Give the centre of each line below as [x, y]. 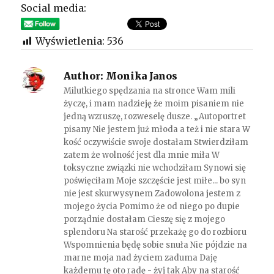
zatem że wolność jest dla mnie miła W [142, 155]
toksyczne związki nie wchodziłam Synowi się [155, 168]
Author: [84, 76]
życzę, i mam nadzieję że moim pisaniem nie [154, 104]
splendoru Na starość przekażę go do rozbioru [155, 232]
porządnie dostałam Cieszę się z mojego [145, 220]
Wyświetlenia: [72, 41]
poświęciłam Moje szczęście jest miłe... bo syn [155, 181]
